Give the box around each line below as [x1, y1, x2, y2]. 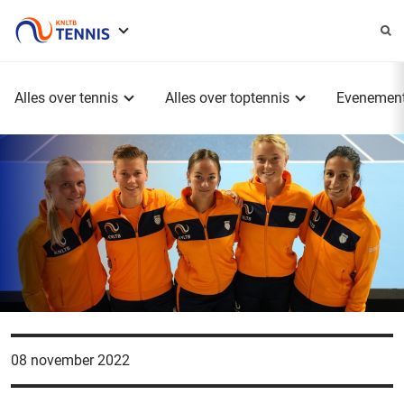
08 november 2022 [11, 351, 130, 369]
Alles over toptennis [165, 89, 289, 106]
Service [134, 31, 210, 60]
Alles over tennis [14, 89, 118, 106]
